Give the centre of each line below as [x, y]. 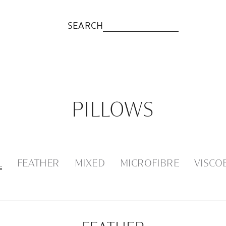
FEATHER [38, 163]
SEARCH [86, 25]
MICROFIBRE [149, 163]
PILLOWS [113, 111]
